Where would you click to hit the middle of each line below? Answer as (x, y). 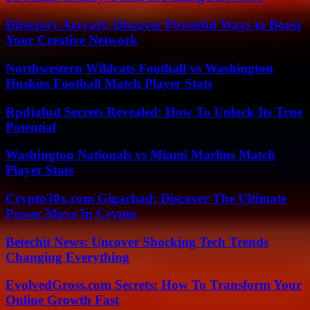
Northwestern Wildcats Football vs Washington (139, 68)
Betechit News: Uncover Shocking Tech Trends (137, 241)
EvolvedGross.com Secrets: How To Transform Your (154, 285)
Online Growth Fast (62, 300)
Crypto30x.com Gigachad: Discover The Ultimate (146, 199)
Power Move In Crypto (71, 214)
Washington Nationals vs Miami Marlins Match (140, 155)
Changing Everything (67, 257)
